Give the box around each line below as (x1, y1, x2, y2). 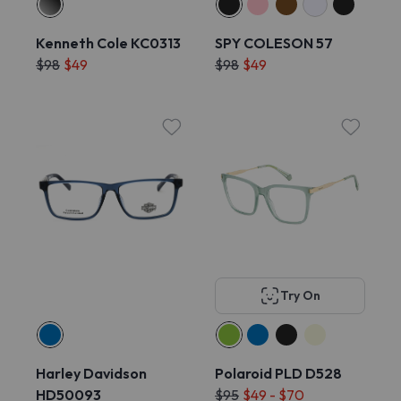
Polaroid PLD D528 (215, 364, 342, 382)
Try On (280, 287, 320, 303)
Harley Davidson (36, 364, 147, 382)
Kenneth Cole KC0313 (36, 34, 181, 52)
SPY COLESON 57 (215, 34, 333, 52)
